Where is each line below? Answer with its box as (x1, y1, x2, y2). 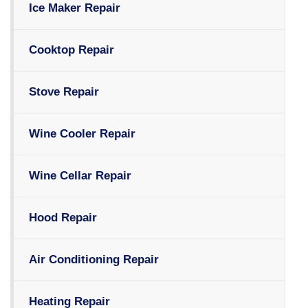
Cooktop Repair (29, 43, 114, 57)
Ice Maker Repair (29, 1, 120, 15)
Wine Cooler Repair (29, 127, 135, 141)
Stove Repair (29, 85, 99, 99)
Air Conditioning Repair (29, 253, 159, 267)
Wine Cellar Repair (29, 169, 131, 183)
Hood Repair (29, 211, 97, 225)
